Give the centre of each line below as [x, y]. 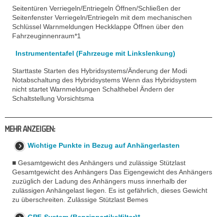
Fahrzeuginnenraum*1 [46, 36]
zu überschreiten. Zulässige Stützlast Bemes [80, 200]
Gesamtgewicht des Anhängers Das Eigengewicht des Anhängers [112, 172]
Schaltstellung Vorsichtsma [53, 98]
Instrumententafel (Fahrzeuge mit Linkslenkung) [95, 53]
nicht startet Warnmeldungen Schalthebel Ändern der [93, 89]
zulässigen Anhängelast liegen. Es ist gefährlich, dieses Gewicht [110, 190]
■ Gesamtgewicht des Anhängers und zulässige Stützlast [99, 163]
